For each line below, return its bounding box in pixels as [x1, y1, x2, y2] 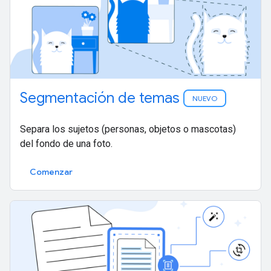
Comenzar [30, 166, 73, 177]
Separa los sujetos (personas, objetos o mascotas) [20, 123, 236, 135]
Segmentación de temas [20, 88, 183, 107]
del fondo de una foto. [20, 137, 113, 149]
